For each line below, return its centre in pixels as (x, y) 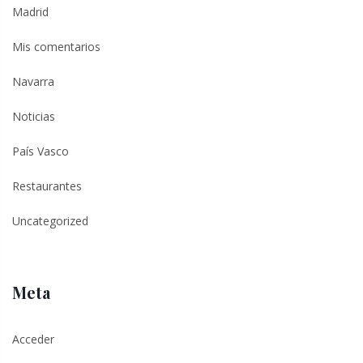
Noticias (34, 116)
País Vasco (41, 151)
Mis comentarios (56, 46)
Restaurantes (47, 186)
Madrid (30, 11)
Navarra (33, 81)
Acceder (33, 339)
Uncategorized (50, 220)
